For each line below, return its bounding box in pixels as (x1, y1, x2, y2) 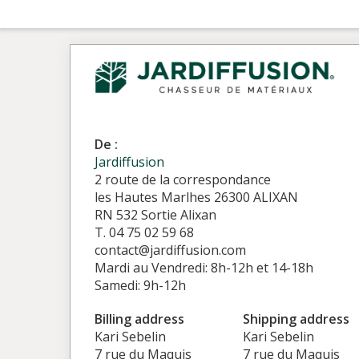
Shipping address (242, 310, 349, 328)
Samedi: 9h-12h (95, 276, 186, 294)
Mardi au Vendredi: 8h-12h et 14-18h (95, 259, 313, 276)
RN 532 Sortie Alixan (95, 206, 216, 224)
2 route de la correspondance (95, 171, 271, 188)
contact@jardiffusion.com (95, 241, 246, 259)
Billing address (95, 310, 184, 328)
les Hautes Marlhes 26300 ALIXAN (95, 188, 298, 206)
